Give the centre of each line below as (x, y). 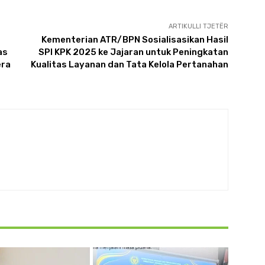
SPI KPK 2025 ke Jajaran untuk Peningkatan (133, 52)
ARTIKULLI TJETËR (198, 26)
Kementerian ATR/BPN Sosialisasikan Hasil (135, 39)
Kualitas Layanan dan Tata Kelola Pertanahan (129, 64)
